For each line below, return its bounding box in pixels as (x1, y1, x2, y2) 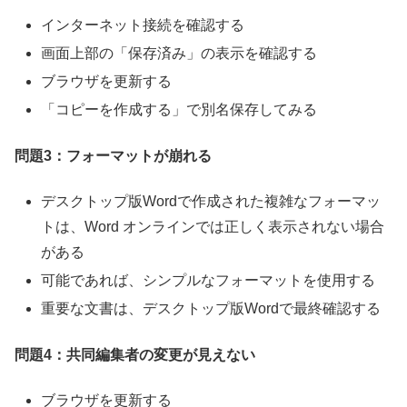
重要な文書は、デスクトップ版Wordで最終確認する (41, 301, 382, 317)
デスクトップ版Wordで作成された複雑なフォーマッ (41, 193, 382, 209)
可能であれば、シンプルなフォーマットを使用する (41, 273, 376, 289)
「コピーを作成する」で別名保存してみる (41, 102, 318, 118)
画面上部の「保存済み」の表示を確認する (41, 45, 318, 61)
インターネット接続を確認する (41, 16, 245, 33)
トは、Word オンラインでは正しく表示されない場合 (41, 218, 385, 234)
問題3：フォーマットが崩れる (15, 147, 212, 164)
